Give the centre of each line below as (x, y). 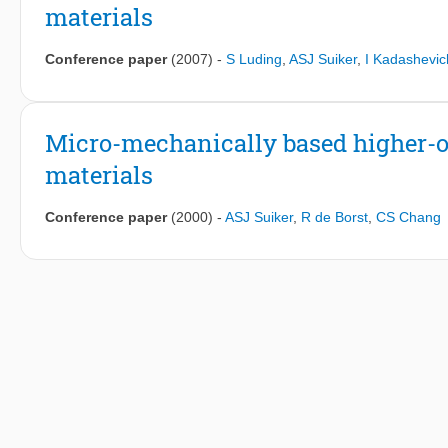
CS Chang (408, 217)
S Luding (254, 59)
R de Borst (334, 217)
